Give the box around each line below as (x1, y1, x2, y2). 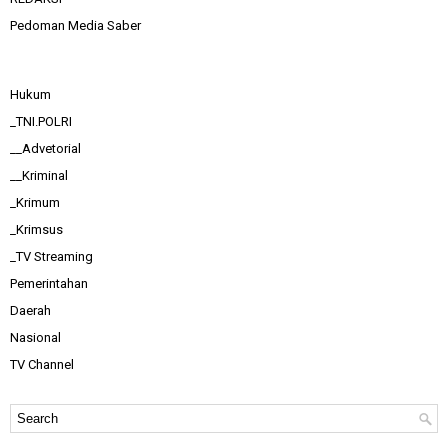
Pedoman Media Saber (10, 17, 141, 33)
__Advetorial (10, 140, 81, 156)
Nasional (10, 329, 61, 345)
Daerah (10, 302, 51, 318)
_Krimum (10, 194, 60, 210)
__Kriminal (10, 167, 68, 183)
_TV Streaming (10, 248, 93, 264)
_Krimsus (10, 221, 63, 237)
